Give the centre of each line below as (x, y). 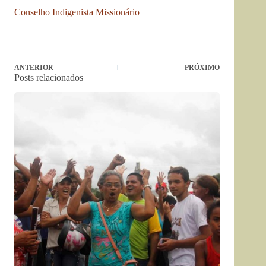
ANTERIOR (34, 68)
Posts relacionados (49, 77)
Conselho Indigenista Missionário (77, 12)
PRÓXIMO (202, 68)
